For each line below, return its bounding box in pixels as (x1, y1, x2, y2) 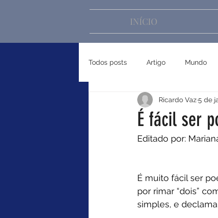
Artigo (146, 58, 165, 66)
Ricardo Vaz (159, 95, 197, 104)
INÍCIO (130, 16, 157, 27)
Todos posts (89, 58, 127, 66)
